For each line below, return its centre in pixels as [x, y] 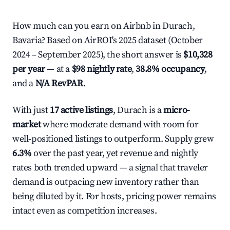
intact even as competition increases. [85, 211]
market [27, 124]
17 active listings [81, 110]
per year [29, 69]
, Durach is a [138, 110]
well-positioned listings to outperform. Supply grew [113, 139]
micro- [177, 110]
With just [31, 110]
